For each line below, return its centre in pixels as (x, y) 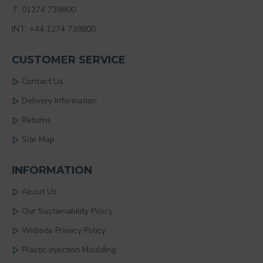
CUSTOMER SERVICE (69, 60)
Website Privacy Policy (64, 230)
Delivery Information (59, 101)
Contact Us (43, 81)
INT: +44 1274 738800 (54, 29)
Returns (36, 120)
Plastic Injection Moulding (69, 250)
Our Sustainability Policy (67, 211)
